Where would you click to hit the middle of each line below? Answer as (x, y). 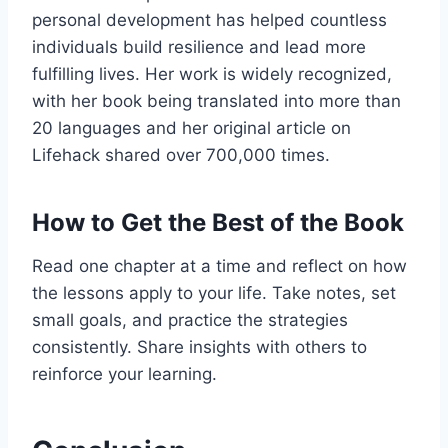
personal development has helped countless (209, 19)
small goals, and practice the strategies (190, 319)
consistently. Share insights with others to (199, 346)
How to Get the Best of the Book (218, 222)
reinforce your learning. (124, 373)
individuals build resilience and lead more (199, 46)
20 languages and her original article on (191, 127)
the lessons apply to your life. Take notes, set (214, 292)
